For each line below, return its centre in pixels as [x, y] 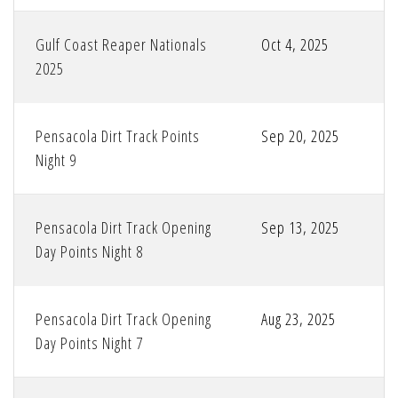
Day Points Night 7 [89, 343]
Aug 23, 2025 [298, 319]
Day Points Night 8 [89, 252]
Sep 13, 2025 [300, 228]
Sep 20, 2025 [300, 136]
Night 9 [56, 160]
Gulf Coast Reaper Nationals [121, 45]
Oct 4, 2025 [295, 45]
